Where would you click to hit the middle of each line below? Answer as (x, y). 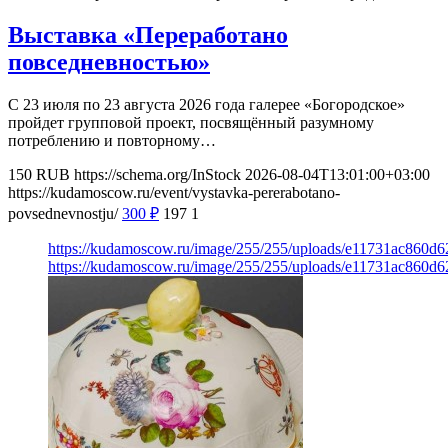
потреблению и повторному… (112, 140)
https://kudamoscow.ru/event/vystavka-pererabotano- (174, 192)
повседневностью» (109, 61)
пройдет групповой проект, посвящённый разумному (191, 122)
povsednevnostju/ (63, 213)
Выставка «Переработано (148, 34)
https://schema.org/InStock (157, 174)
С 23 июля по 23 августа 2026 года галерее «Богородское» (206, 104)
